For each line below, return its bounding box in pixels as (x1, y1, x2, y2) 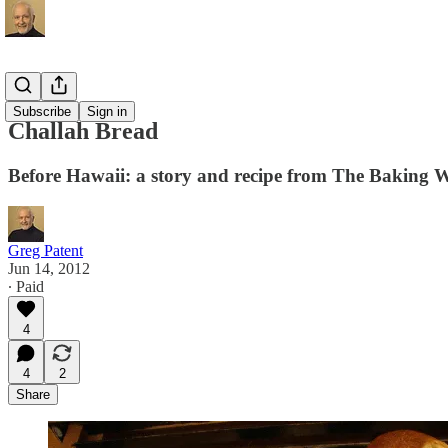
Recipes (8, 80, 58, 97)
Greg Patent (8, 241, 83, 259)
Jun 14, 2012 (8, 259, 90, 277)
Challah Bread (8, 117, 158, 144)
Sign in (87, 104, 127, 119)
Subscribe (13, 104, 71, 119)
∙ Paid (8, 277, 44, 295)
